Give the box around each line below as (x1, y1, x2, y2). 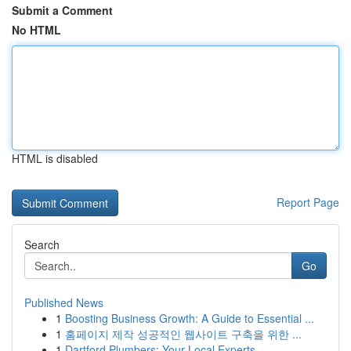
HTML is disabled (12, 150, 98, 166)
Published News (24, 295, 103, 310)
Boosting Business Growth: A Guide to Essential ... (65, 310, 314, 326)
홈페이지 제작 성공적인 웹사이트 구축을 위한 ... (65, 326, 302, 342)
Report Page (277, 194, 339, 210)
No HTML (12, 22, 61, 38)
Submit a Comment (12, 2, 113, 18)
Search (24, 237, 60, 252)
